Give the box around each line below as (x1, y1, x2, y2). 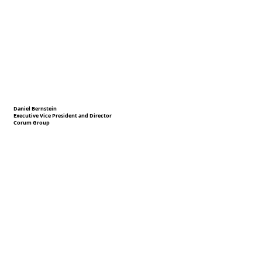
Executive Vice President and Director (13, 112, 112, 119)
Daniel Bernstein (13, 105, 57, 112)
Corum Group (13, 119, 50, 127)
